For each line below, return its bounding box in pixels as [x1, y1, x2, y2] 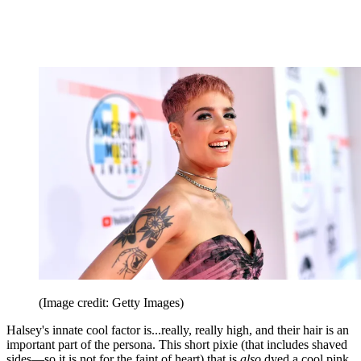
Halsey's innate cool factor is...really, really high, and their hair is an [6, 322, 349, 337]
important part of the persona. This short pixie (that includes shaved [6, 337, 347, 351]
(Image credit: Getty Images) [39, 295, 184, 309]
